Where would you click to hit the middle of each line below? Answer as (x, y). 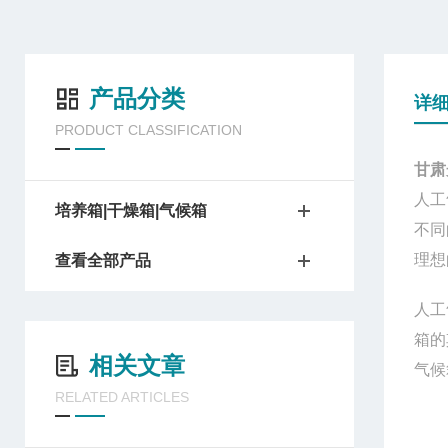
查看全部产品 (103, 260)
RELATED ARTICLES (122, 397)
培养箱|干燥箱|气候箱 (131, 210)
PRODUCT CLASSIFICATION (148, 130)
